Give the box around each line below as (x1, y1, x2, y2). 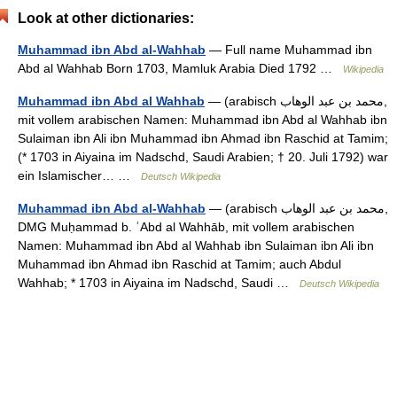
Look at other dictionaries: (18, 11, 194, 26)
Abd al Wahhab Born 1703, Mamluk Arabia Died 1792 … (18, 61, 343, 75)
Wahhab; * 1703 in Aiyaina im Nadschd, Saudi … (18, 276, 300, 290)
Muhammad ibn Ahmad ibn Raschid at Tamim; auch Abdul (18, 257, 341, 271)
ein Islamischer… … (18, 168, 141, 183)
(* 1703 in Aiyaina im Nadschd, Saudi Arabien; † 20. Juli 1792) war (18, 150, 388, 164)
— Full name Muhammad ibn (206, 43, 372, 57)
